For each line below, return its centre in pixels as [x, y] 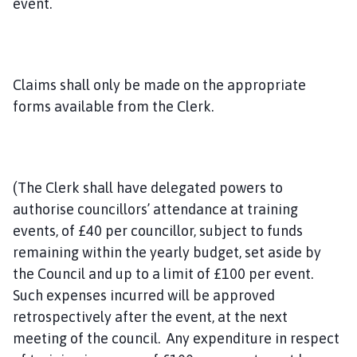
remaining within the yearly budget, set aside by [167, 252]
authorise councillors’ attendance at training [155, 209]
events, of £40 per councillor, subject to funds [158, 230]
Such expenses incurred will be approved [144, 295]
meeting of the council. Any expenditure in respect [176, 338]
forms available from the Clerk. [115, 106]
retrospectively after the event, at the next [150, 316]
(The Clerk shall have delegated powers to [148, 187]
